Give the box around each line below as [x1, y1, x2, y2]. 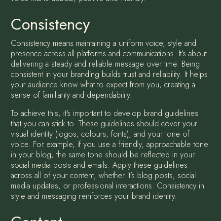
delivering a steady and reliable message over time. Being [10, 58, 200, 70]
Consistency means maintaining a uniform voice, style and [10, 37, 196, 49]
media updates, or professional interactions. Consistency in [10, 180, 204, 192]
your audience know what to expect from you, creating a [10, 79, 195, 91]
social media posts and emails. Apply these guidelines [10, 159, 187, 171]
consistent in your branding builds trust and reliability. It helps [10, 69, 208, 80]
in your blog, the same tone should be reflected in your [10, 149, 195, 161]
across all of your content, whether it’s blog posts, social [10, 170, 196, 182]
